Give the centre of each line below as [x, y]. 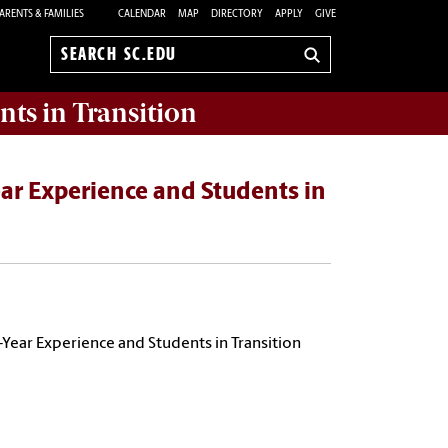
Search [84, 64]
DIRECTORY [237, 14]
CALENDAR [142, 14]
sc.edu [83, 86]
